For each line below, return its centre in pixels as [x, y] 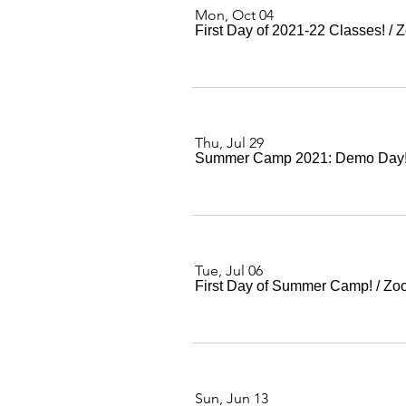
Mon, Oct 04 [234, 15]
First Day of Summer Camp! [284, 286]
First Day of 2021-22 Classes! [290, 30]
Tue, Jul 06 [229, 271]
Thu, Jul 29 [229, 143]
